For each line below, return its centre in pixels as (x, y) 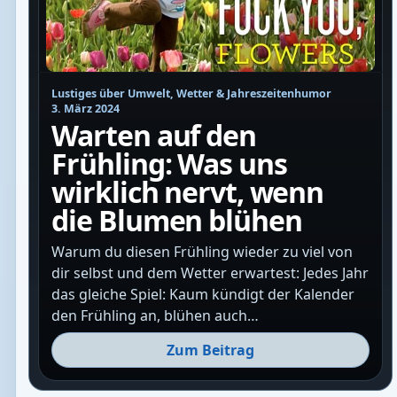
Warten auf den (154, 136)
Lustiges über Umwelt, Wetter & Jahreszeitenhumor (192, 93)
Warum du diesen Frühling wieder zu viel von (202, 252)
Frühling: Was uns (169, 164)
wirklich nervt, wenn (188, 192)
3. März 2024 (86, 108)
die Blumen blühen (177, 221)
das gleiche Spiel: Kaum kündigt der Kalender (203, 295)
